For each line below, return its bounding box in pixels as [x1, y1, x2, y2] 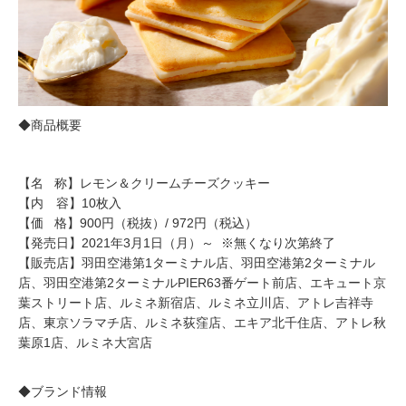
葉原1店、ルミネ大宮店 [18, 335, 152, 351]
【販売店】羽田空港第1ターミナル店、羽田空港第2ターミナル [18, 256, 375, 271]
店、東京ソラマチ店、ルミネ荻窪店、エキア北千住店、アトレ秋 [18, 315, 386, 331]
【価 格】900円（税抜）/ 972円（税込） [18, 216, 257, 231]
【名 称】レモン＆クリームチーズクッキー [18, 176, 270, 191]
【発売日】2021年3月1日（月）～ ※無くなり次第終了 [18, 236, 335, 251]
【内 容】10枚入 [18, 196, 121, 211]
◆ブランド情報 [18, 384, 107, 400]
